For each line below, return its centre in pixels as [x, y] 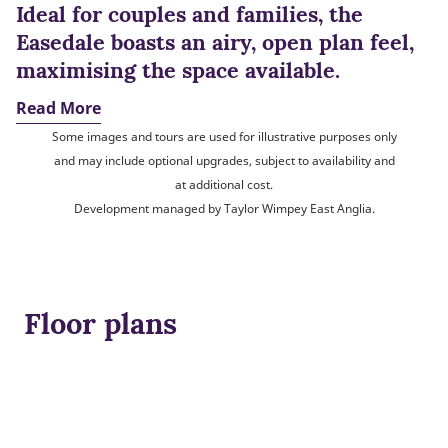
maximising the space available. [178, 70]
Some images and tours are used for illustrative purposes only [224, 136]
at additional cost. [224, 184]
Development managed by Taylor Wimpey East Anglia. [224, 208]
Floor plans [100, 324]
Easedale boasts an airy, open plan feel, [215, 42]
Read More [58, 108]
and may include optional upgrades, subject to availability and [224, 160]
